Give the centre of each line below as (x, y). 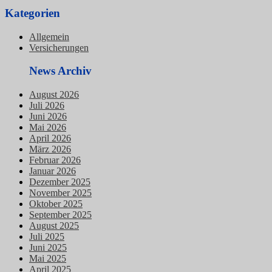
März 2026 (50, 149)
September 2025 (60, 215)
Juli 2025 (47, 237)
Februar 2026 (55, 160)
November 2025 (60, 193)
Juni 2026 (48, 117)
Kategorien (32, 13)
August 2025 (54, 226)
